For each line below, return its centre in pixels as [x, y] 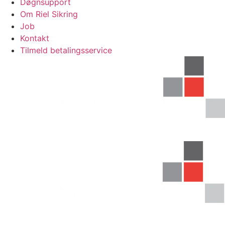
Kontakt [35, 38]
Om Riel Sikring [49, 14]
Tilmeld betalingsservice [66, 50]
